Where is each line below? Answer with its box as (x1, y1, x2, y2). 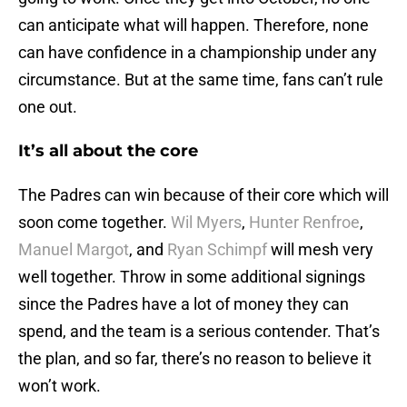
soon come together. (18, 213, 171, 233)
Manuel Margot (18, 240, 129, 260)
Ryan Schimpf (164, 240, 271, 260)
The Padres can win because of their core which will (18, 185, 389, 205)
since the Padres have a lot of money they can (18, 294, 349, 314)
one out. (18, 97, 77, 117)
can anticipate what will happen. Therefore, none (18, 15, 369, 35)
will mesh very (271, 240, 373, 260)
